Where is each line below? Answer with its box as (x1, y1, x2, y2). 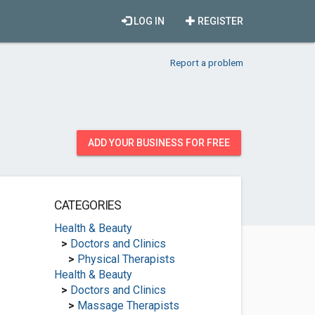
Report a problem (170, 57, 243, 68)
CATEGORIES (53, 198, 122, 212)
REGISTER (195, 15, 243, 27)
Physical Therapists (77, 252, 175, 266)
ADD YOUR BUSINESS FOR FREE (88, 137, 230, 148)
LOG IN (131, 15, 165, 27)
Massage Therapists (77, 299, 179, 312)
